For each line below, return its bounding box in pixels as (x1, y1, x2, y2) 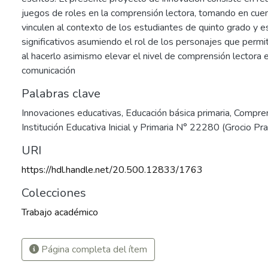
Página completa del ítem (39, 243, 147, 256)
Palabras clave (22, 86, 100, 102)
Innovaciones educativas (22, 106, 121, 120)
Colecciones (22, 185, 86, 201)
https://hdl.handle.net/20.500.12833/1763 (22, 163, 203, 176)
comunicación (22, 64, 75, 77)
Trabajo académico (22, 206, 98, 219)
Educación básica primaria (126, 106, 230, 120)
